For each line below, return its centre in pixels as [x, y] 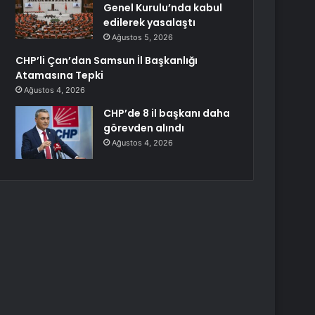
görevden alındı [144, 128]
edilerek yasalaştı [150, 22]
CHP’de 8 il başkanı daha [167, 113]
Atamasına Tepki [60, 75]
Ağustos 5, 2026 [143, 37]
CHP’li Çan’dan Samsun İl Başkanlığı [107, 60]
